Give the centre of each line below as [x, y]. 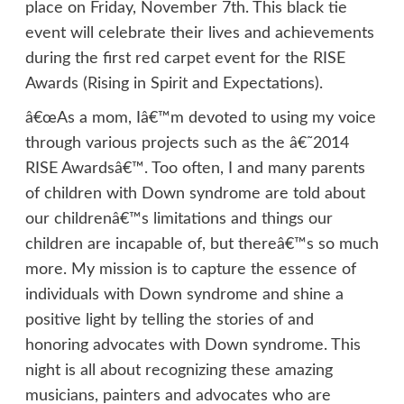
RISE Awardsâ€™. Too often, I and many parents [195, 169]
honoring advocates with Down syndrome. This [193, 346]
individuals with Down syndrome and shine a [184, 295]
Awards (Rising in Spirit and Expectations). [174, 84]
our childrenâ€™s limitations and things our [179, 220]
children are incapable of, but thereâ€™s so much [202, 245]
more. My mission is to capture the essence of [190, 270]
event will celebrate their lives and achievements [199, 34]
